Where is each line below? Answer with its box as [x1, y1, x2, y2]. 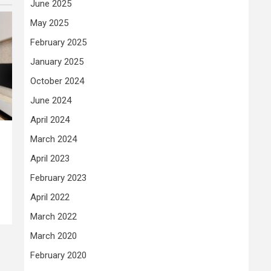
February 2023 [30, 172, 87, 184]
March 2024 [30, 134, 77, 145]
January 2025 [30, 56, 83, 68]
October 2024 [30, 76, 84, 87]
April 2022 [30, 192, 70, 203]
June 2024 [30, 95, 71, 106]
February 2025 [30, 37, 87, 48]
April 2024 [30, 114, 70, 126]
